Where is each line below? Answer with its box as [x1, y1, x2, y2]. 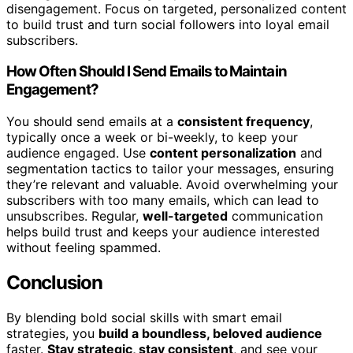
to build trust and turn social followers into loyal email [6, 16, 329, 32]
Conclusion [6, 270, 102, 294]
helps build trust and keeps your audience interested [6, 223, 320, 240]
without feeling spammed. [6, 239, 161, 255]
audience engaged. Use [6, 144, 150, 161]
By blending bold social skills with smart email [6, 309, 282, 325]
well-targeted [143, 207, 228, 224]
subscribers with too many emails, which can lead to [6, 191, 319, 208]
